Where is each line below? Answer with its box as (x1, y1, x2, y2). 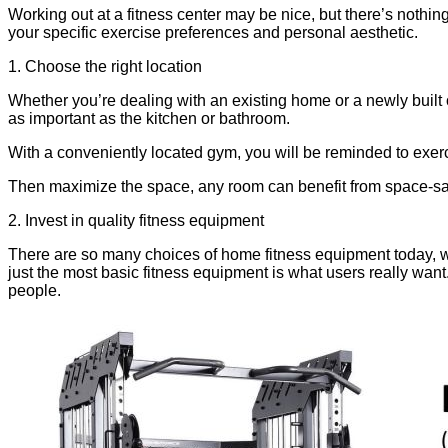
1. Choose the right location (8, 57, 202, 75)
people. (8, 281, 61, 299)
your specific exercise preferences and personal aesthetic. (8, 23, 418, 41)
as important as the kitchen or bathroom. (8, 109, 290, 127)
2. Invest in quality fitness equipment (8, 211, 264, 229)
